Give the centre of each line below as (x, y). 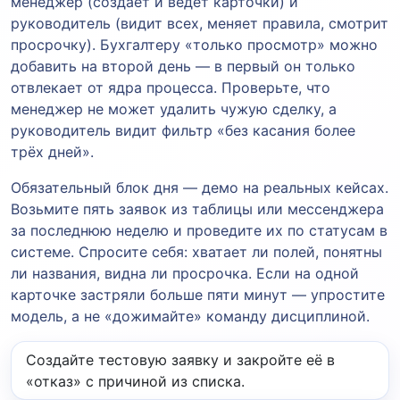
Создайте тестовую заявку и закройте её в (180, 359)
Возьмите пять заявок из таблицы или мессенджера (197, 208)
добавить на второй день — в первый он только (183, 66)
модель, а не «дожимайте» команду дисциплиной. (190, 316)
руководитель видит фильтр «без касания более (183, 130)
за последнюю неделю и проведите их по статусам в (199, 230)
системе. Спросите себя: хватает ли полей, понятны (196, 251)
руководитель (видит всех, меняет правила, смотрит (200, 23)
